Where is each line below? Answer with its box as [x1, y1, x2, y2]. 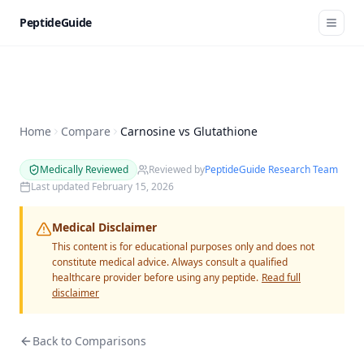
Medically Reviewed [40, 162, 128, 176]
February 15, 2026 [92, 180, 174, 193]
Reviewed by [149, 162, 205, 176]
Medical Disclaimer [52, 219, 157, 235]
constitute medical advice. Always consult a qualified [52, 255, 288, 269]
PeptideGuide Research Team [205, 162, 338, 176]
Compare [61, 123, 110, 139]
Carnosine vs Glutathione [120, 123, 258, 139]
